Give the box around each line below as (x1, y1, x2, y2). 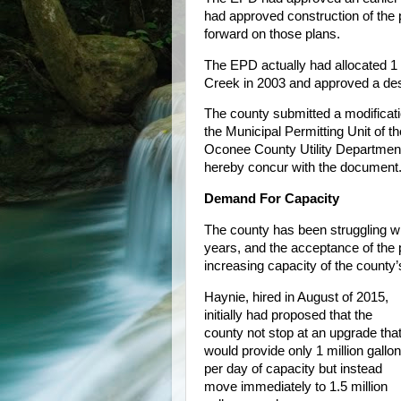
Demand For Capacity (204, 192, 339, 207)
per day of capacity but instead (204, 361, 382, 376)
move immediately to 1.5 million (204, 379, 388, 394)
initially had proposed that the (204, 307, 372, 322)
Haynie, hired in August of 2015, (204, 289, 388, 304)
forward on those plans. (204, 26, 340, 41)
